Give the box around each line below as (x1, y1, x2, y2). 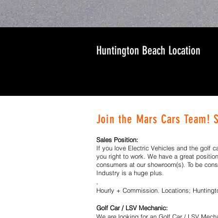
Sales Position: (96, 136, 138, 144)
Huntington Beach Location (96, 44, 200, 57)
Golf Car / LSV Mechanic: (96, 204, 168, 212)
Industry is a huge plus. (96, 169, 164, 177)
